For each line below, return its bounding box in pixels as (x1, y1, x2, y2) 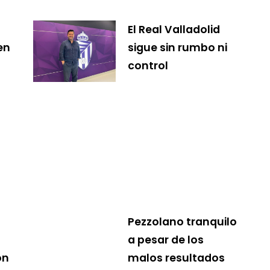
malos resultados (127, 250, 225, 265)
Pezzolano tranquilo (127, 214, 237, 229)
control (127, 58, 168, 73)
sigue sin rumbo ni (127, 40, 227, 55)
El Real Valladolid (127, 22, 220, 37)
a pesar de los (127, 232, 204, 247)
